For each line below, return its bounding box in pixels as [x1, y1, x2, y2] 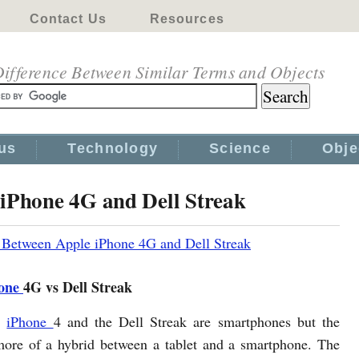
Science [209, 140, 271, 156]
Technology [67, 140, 159, 156]
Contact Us [29, 12, 107, 26]
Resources [149, 12, 224, 26]
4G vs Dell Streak [23, 276, 132, 297]
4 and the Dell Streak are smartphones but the [53, 312, 341, 331]
